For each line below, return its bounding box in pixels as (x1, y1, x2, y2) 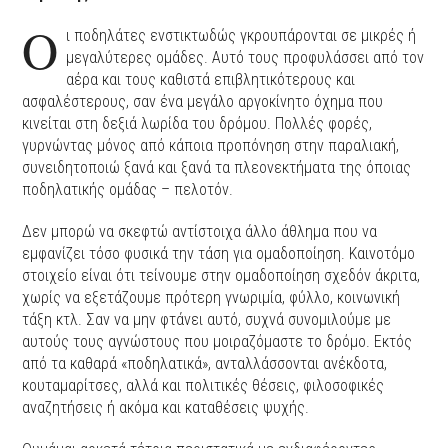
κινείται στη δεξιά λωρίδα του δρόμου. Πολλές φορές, (22, 114, 373, 134)
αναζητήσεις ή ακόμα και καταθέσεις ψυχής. (22, 398, 310, 418)
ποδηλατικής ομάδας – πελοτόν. (22, 180, 234, 200)
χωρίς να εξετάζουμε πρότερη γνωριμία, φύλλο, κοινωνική (22, 288, 401, 308)
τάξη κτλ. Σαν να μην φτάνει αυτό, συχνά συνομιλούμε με (22, 310, 392, 330)
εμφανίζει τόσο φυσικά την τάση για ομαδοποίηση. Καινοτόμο (22, 244, 416, 264)
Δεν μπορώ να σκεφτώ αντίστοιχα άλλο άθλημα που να (22, 222, 378, 242)
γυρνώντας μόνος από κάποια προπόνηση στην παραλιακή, (22, 136, 400, 156)
